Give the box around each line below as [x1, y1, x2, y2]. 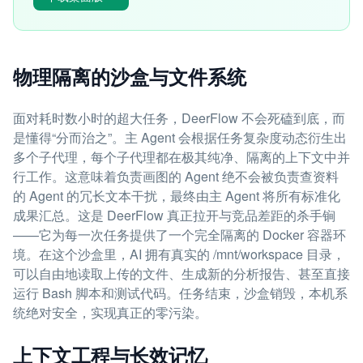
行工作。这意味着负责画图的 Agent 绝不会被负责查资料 [13, 167, 339, 186]
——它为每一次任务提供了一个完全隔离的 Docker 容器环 [13, 225, 346, 244]
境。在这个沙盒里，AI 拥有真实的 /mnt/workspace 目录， [13, 245, 345, 263]
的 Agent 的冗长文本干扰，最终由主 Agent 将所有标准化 [13, 186, 340, 205]
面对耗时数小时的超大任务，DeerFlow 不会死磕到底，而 [13, 109, 345, 127]
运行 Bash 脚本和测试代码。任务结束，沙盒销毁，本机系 [13, 284, 348, 302]
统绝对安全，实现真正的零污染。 [13, 303, 207, 322]
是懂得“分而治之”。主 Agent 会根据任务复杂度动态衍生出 [13, 128, 347, 147]
